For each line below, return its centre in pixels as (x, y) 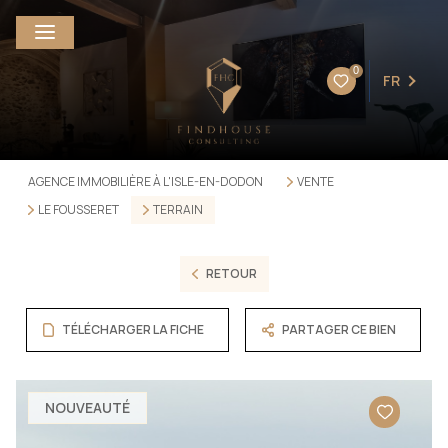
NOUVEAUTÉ (87, 407)
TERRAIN (177, 209)
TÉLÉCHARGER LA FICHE (133, 329)
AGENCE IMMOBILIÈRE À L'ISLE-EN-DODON (145, 181)
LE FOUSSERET (78, 209)
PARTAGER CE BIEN (339, 329)
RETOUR (231, 273)
